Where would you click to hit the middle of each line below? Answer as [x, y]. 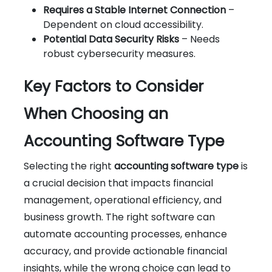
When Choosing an [96, 114]
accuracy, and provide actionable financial [125, 251]
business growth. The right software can [119, 217]
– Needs [199, 39]
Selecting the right [69, 166]
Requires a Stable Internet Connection [134, 10]
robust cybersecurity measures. [119, 53]
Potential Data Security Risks [111, 39]
